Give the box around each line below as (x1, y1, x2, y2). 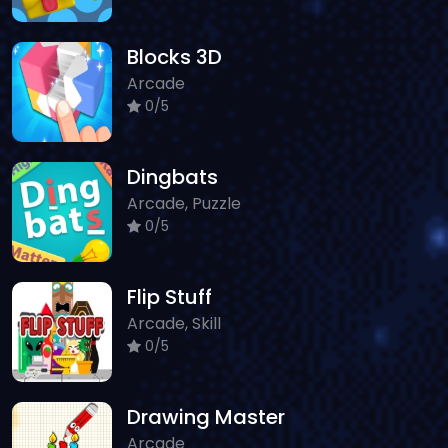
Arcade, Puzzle (127, 191, 241, 215)
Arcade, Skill (127, 311, 221, 335)
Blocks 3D (127, 42, 222, 71)
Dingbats (127, 162, 218, 191)
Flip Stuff (127, 282, 212, 311)
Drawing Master (127, 402, 285, 431)
